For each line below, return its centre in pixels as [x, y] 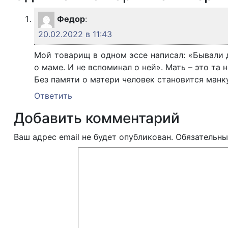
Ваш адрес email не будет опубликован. [93, 137]
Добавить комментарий [97, 118]
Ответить [53, 96]
